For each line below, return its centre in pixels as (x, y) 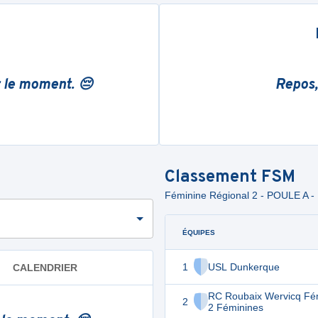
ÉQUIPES (199, 232)
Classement (213, 177)
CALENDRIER (45, 267)
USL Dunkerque (244, 267)
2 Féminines (236, 307)
